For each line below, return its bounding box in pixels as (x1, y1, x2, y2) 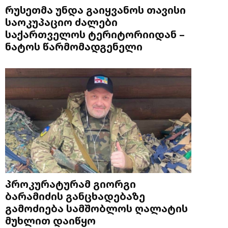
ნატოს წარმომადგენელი (5, 39, 142, 53)
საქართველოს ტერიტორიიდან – (5, 26, 185, 41)
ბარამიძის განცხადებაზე (5, 188, 145, 203)
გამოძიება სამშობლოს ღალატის (5, 201, 188, 215)
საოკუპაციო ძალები (5, 14, 118, 29)
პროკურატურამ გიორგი (5, 176, 136, 191)
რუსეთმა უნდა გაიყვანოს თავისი (5, 2, 186, 17)
